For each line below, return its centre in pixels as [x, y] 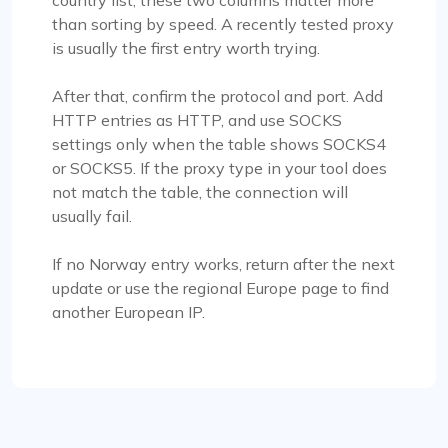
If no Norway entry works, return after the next [223, 264]
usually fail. [92, 216]
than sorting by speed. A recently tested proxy [223, 24]
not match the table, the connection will [200, 192]
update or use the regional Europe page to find [220, 288]
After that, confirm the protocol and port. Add [217, 96]
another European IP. [128, 312]
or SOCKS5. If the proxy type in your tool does [219, 168]
